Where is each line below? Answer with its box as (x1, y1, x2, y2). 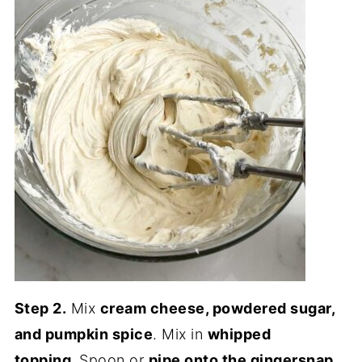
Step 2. (14, 300, 67, 318)
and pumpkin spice (14, 326, 154, 343)
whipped (207, 326, 271, 343)
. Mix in (153, 326, 208, 343)
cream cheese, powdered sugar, (99, 300, 335, 318)
